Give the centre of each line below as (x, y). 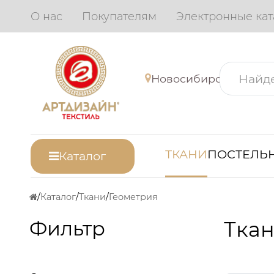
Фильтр (67, 228)
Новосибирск (189, 78)
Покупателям (120, 16)
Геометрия (133, 197)
